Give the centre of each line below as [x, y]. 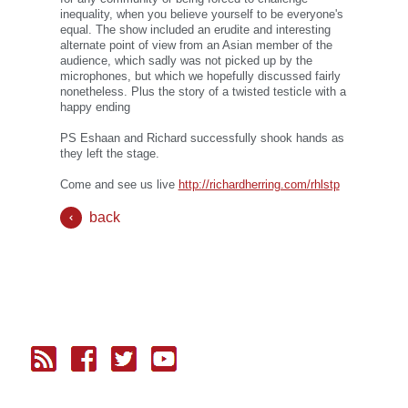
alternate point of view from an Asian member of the [196, 46]
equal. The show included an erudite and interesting [195, 30]
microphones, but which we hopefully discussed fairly [200, 76]
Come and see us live [119, 185]
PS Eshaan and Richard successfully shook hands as [202, 138]
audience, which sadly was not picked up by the [186, 61]
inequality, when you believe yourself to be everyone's [201, 15]
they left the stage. [109, 154]
